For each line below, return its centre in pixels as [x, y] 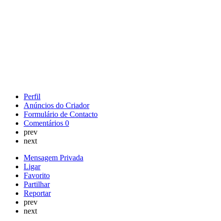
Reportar [37, 193]
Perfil [32, 96]
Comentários [44, 123]
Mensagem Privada [54, 157]
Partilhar [37, 184]
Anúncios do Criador [56, 105]
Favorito [37, 175]
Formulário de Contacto [61, 114]
